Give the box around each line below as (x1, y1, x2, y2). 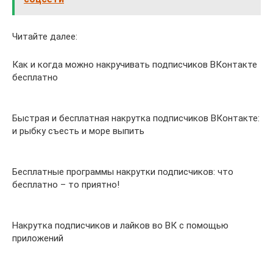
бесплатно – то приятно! (12, 179, 119, 190)
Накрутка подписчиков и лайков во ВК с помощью (12, 220, 229, 231)
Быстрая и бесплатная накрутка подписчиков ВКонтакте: (12, 113, 260, 124)
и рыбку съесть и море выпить (12, 126, 144, 136)
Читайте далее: (12, 31, 77, 42)
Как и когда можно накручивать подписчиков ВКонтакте (12, 59, 257, 70)
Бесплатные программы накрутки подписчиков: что (12, 166, 233, 177)
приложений (12, 233, 63, 244)
